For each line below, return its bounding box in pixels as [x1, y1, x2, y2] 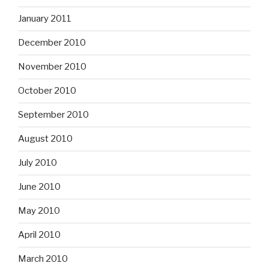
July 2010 [18, 157, 57, 169]
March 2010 [18, 253, 68, 265]
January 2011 [18, 13, 71, 25]
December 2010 [18, 37, 86, 49]
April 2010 [18, 229, 61, 241]
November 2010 [18, 61, 86, 73]
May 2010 [18, 205, 60, 217]
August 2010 [18, 133, 73, 145]
